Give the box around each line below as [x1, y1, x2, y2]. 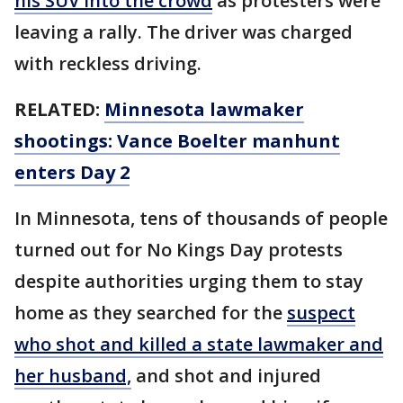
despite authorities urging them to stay [14, 268, 363, 293]
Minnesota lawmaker [104, 96, 304, 121]
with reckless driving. [14, 50, 201, 76]
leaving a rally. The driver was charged [14, 19, 353, 44]
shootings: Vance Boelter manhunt [14, 128, 340, 153]
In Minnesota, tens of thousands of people [14, 205, 388, 230]
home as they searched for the [14, 300, 287, 325]
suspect [287, 300, 355, 325]
